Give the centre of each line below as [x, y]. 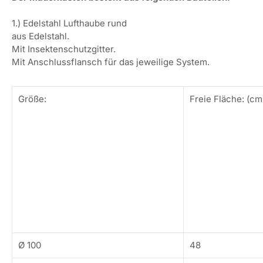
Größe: [32, 99]
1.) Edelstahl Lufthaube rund [69, 23]
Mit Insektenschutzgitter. [65, 49]
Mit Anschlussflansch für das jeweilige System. [111, 62]
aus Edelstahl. [42, 36]
